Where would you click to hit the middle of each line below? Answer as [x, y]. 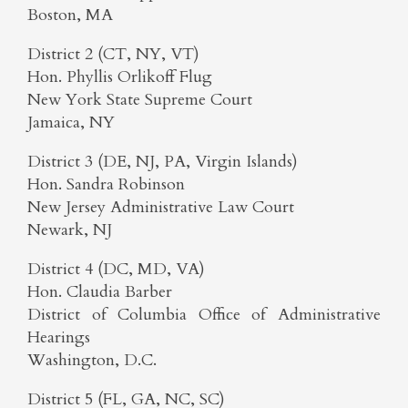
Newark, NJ [70, 230]
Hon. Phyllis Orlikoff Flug [120, 77]
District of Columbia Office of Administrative [204, 315]
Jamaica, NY [71, 122]
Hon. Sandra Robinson [106, 184]
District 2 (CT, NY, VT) [113, 54]
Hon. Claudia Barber [100, 292]
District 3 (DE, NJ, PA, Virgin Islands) [163, 162]
